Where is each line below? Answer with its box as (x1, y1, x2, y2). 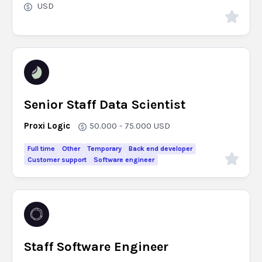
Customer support (27, 156, 87, 164)
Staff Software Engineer (24, 239, 168, 254)
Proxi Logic (24, 120, 70, 131)
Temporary (87, 144, 122, 153)
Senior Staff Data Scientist (24, 97, 185, 112)
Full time (27, 144, 55, 153)
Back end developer (129, 144, 192, 153)
